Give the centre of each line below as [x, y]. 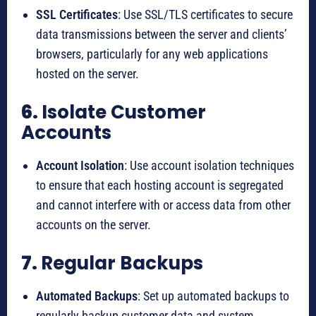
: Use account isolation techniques [209, 166]
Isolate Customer [124, 113]
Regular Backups [122, 263]
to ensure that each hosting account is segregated [160, 186]
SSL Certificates [77, 15]
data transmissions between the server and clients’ [162, 35]
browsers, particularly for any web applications [152, 54]
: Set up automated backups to [213, 296]
